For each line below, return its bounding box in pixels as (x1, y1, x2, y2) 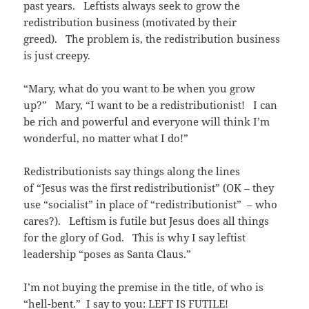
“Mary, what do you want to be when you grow (23, 81, 256, 96)
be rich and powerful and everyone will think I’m (23, 114, 270, 129)
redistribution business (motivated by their (23, 15, 237, 30)
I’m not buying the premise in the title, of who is (23, 280, 264, 295)
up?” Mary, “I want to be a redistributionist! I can (23, 98, 278, 112)
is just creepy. (23, 48, 91, 63)
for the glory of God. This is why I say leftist (23, 230, 246, 245)
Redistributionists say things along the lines (23, 164, 241, 179)
